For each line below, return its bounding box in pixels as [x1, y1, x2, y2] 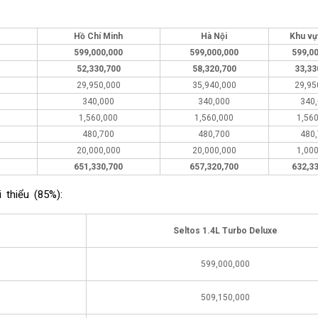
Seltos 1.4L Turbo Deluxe [172, 225, 278, 236]
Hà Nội [201, 31, 228, 41]
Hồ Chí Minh [74, 31, 124, 41]
